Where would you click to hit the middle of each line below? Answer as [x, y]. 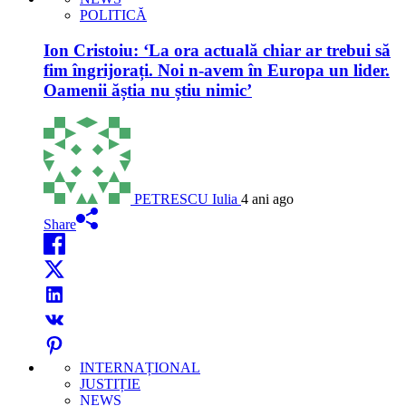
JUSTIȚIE [110, 384]
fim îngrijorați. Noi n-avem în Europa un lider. [217, 70]
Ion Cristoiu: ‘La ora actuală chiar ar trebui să [217, 50]
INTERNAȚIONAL [140, 368]
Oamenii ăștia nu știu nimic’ [148, 90]
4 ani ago [267, 199]
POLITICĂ [113, 15]
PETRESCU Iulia [186, 199]
